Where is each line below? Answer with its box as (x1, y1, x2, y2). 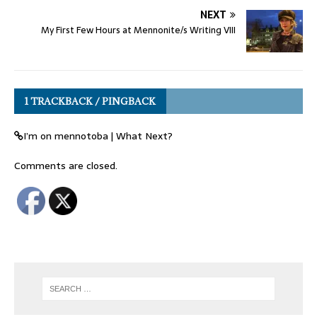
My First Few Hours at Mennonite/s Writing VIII (41, 22, 236, 38)
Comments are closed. (14, 157, 117, 173)
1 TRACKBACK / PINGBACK (25, 94, 156, 108)
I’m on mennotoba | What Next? (23, 127, 173, 144)
